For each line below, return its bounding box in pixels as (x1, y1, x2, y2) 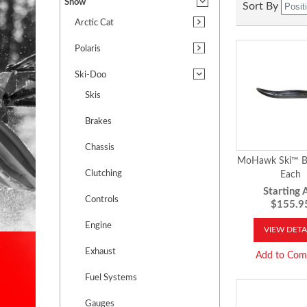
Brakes (85, 117, 112, 126)
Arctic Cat (75, 19, 114, 27)
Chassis (85, 143, 114, 152)
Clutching (85, 169, 122, 178)
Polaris (75, 45, 101, 53)
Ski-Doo (75, 71, 106, 79)
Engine (85, 221, 112, 230)
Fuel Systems (85, 273, 137, 282)
